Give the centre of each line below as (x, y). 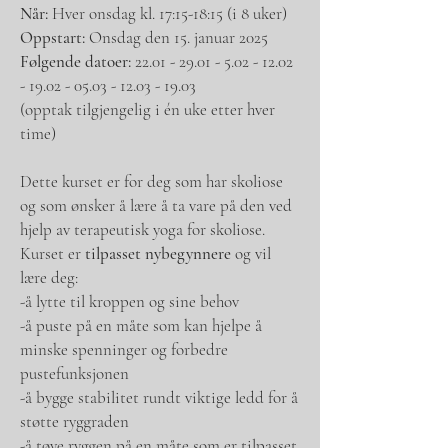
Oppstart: (52, 37)
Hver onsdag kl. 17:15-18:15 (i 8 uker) (167, 13)
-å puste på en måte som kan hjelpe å (141, 325)
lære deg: (49, 277)
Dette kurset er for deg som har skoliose (151, 181)
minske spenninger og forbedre (124, 349)
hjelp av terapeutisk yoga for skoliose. (142, 229)
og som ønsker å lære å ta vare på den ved (156, 205)
